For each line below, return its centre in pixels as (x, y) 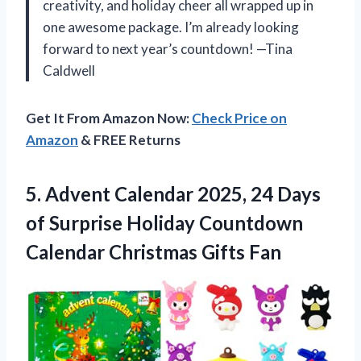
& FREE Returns (129, 139)
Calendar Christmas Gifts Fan (154, 251)
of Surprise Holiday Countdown (164, 222)
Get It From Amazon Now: (109, 118)
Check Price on (239, 118)
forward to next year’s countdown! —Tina (168, 48)
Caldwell (69, 70)
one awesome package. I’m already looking (171, 27)
